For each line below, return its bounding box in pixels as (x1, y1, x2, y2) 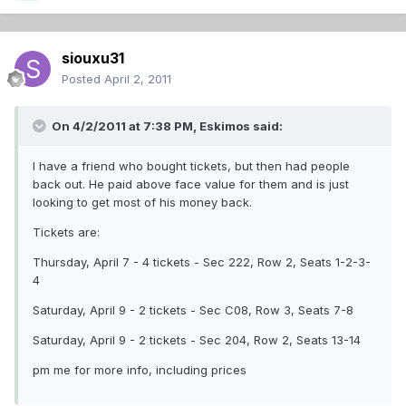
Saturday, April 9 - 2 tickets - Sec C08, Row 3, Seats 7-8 (33, 303, 353, 318)
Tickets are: (33, 225, 100, 240)
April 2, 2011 (104, 72, 171, 87)
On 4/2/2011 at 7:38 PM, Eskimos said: (49, 119, 283, 134)
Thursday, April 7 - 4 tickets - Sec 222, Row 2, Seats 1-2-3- (33, 255, 371, 270)
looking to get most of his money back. (33, 195, 252, 210)
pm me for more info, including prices (33, 362, 246, 378)
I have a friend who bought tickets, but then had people (33, 159, 350, 174)
